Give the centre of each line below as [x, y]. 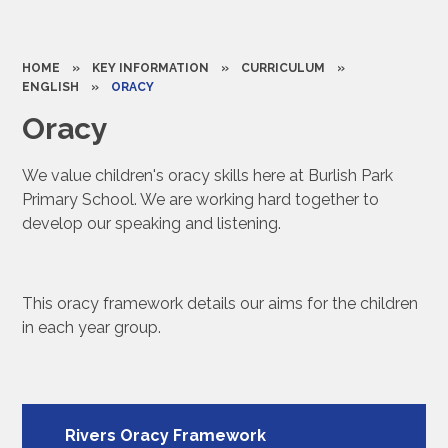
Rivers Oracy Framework [165, 435]
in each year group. [94, 327]
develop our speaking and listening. [152, 223]
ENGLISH [51, 87]
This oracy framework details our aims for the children [220, 303]
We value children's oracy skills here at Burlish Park [208, 175]
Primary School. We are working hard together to [201, 199]
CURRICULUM [283, 68]
